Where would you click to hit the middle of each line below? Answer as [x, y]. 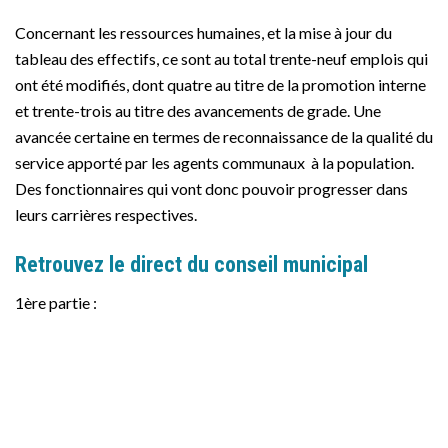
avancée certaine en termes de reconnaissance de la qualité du [224, 136]
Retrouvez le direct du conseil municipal [191, 264]
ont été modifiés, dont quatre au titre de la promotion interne [220, 84]
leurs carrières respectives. [106, 214]
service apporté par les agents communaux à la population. [214, 162]
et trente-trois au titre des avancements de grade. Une [198, 110]
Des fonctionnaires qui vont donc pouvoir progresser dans [211, 188]
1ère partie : [56, 303]
